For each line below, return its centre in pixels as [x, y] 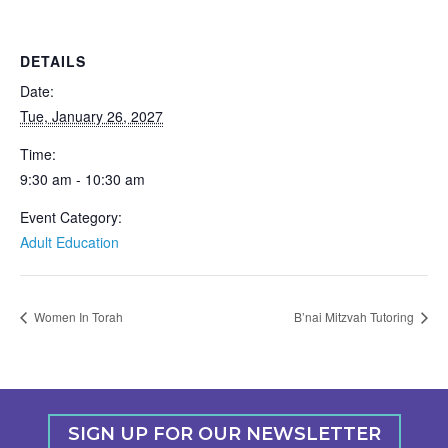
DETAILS [53, 61]
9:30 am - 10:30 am [82, 179]
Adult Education [69, 242]
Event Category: [71, 217]
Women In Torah [77, 317]
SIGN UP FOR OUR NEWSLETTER [224, 434]
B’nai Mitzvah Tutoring [355, 317]
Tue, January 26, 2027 [91, 116]
